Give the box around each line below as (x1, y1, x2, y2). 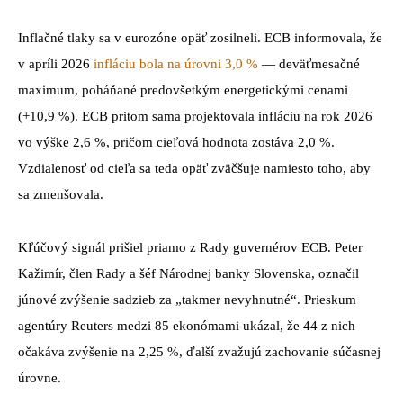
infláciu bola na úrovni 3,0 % (94, 56, 258, 71)
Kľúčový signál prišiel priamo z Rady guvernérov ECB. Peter (18, 239, 363, 255)
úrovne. (18, 370, 61, 385)
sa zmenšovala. (18, 186, 103, 201)
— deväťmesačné (258, 56, 360, 71)
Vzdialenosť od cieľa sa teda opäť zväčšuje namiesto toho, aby (18, 160, 371, 175)
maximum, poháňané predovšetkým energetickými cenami (18, 82, 348, 97)
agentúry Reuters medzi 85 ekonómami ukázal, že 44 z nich (18, 318, 355, 333)
